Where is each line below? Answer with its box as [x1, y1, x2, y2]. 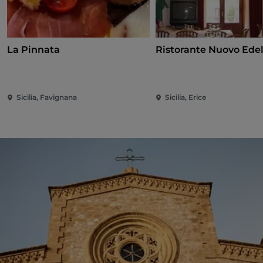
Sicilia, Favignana [16, 93, 77, 102]
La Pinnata [7, 44, 60, 56]
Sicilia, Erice [165, 93, 207, 102]
